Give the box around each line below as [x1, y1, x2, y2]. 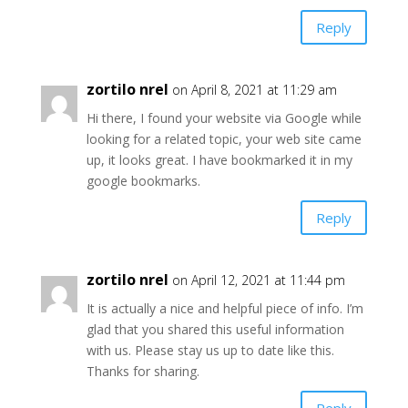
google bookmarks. [86, 172, 200, 189]
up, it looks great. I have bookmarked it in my [86, 151, 352, 168]
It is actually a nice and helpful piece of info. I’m [86, 300, 363, 317]
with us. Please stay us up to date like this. [86, 342, 334, 359]
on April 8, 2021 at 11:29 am [171, 81, 337, 98]
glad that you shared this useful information [86, 321, 344, 338]
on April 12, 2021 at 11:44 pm [171, 271, 345, 289]
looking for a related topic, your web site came [86, 130, 362, 148]
